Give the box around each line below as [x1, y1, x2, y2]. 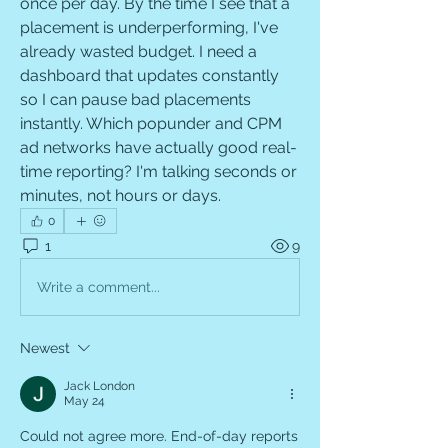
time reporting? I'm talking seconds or [20, 162, 297, 181]
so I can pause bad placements [20, 90, 251, 109]
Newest [20, 340, 70, 356]
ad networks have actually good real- [20, 138, 297, 157]
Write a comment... [37, 278, 160, 295]
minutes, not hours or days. [20, 186, 221, 205]
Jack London [64, 379, 135, 393]
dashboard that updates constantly [20, 66, 279, 85]
